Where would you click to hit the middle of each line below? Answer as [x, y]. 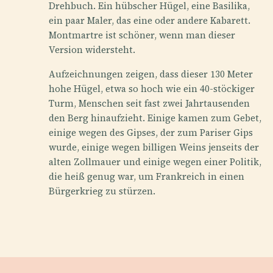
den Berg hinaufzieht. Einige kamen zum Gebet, [155, 118]
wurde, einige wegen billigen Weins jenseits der [154, 147]
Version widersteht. [92, 49]
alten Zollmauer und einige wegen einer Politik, [155, 161]
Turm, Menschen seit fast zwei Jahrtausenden [149, 103]
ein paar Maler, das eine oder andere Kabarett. [150, 20]
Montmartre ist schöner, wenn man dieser [142, 35]
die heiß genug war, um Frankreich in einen [147, 176]
